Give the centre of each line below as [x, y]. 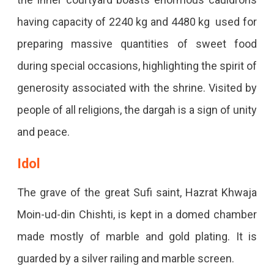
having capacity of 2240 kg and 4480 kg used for [137, 22]
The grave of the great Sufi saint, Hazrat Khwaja [137, 193]
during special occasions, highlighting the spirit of [137, 66]
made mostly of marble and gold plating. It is [137, 237]
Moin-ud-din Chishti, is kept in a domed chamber [137, 215]
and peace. [44, 132]
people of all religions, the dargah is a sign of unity [137, 110]
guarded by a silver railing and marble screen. [125, 259]
